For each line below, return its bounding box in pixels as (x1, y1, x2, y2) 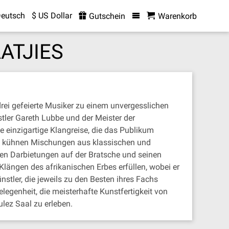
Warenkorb (157, 11, 197, 21)
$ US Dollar (31, 11, 72, 20)
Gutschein (86, 11, 125, 21)
